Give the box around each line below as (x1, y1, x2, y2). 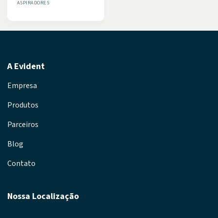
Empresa (7, 80, 37, 91)
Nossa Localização (7, 190, 79, 202)
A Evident (7, 60, 45, 73)
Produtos (7, 100, 38, 111)
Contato (7, 158, 36, 169)
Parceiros (7, 119, 38, 130)
